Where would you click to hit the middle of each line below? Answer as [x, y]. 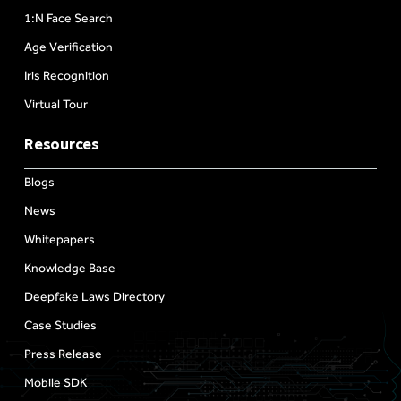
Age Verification [68, 47]
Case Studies [60, 325]
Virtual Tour [56, 104]
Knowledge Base [70, 268]
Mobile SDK [55, 382]
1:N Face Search [68, 18]
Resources [62, 144]
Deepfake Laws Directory [94, 296]
